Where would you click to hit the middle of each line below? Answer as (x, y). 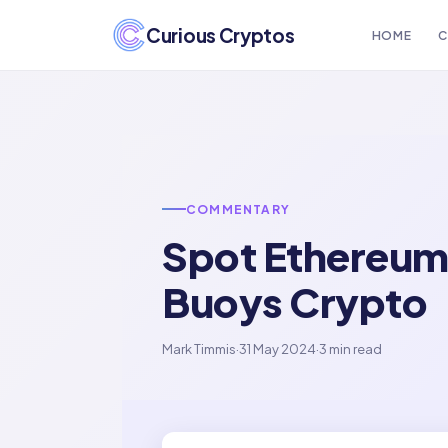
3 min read (350, 348)
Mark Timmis (199, 348)
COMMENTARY (238, 209)
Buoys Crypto (294, 301)
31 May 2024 (277, 348)
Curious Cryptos (220, 34)
